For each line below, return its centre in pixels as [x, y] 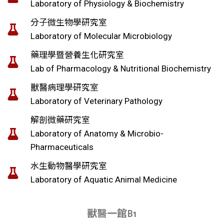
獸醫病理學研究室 [64, 87]
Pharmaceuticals [62, 147]
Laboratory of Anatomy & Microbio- [97, 133]
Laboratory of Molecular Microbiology [101, 36]
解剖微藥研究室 [60, 120]
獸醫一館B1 [112, 214]
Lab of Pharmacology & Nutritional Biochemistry [121, 68]
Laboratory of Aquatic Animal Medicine [104, 179]
